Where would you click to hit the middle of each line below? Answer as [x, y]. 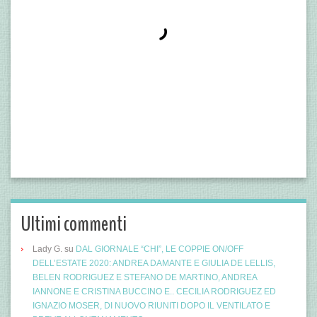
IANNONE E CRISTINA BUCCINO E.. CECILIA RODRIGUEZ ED [154, 291]
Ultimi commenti [74, 224]
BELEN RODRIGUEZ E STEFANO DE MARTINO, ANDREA [145, 277]
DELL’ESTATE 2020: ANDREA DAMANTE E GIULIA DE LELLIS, [154, 263]
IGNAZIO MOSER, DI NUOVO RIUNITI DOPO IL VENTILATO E [151, 305]
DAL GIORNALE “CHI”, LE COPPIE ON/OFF [160, 249]
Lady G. [47, 249]
